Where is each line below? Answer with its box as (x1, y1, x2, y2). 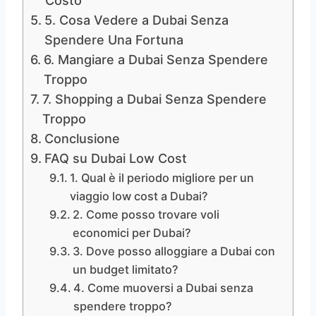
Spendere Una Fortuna (44, 32, 183, 47)
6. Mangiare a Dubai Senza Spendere (43, 51, 268, 67)
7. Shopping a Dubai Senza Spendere (42, 91, 267, 107)
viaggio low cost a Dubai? (70, 188, 209, 203)
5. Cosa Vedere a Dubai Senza (44, 12, 229, 28)
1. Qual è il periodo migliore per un (70, 170, 255, 185)
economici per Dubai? (73, 225, 192, 240)
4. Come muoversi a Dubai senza (73, 280, 254, 295)
